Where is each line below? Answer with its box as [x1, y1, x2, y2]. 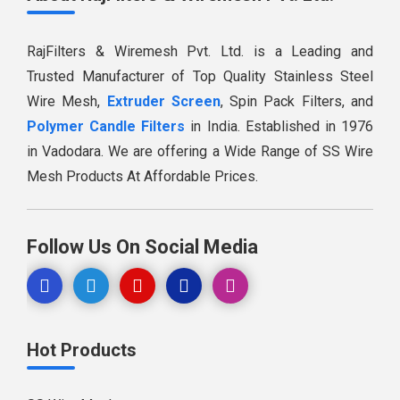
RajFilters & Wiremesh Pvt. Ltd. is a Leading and [27, 42, 373, 60]
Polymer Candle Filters [27, 117, 186, 135]
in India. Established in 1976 [185, 117, 374, 135]
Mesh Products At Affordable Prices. [27, 167, 258, 185]
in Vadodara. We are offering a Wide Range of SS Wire [27, 142, 373, 160]
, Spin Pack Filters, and [220, 92, 374, 110]
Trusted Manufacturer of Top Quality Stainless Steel [27, 67, 373, 85]
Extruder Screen [106, 92, 221, 110]
